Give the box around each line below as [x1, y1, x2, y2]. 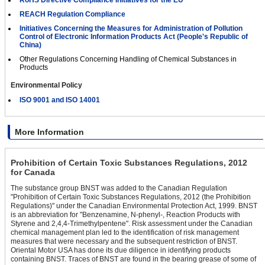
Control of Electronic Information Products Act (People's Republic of [20, 33, 248, 41]
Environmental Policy [11, 81, 82, 90]
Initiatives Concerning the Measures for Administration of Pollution [20, 24, 243, 33]
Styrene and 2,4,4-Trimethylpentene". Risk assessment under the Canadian [11, 219, 253, 228]
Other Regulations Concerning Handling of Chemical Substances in [20, 55, 237, 64]
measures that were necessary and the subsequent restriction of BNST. [11, 237, 237, 246]
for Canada [11, 167, 55, 177]
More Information [15, 127, 84, 137]
